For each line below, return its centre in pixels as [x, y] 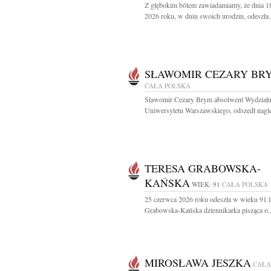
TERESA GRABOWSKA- [203, 168]
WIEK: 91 [206, 184]
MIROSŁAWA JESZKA [198, 263]
